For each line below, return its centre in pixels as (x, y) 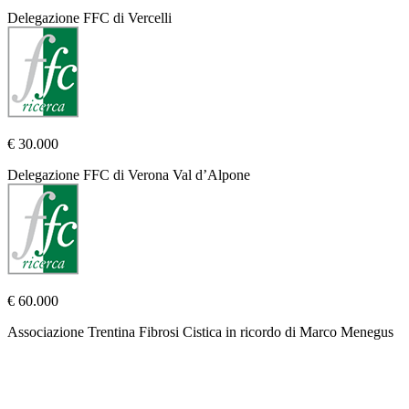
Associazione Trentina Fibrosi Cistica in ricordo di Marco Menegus (200, 332)
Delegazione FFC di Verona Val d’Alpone (129, 175)
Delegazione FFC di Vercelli (89, 18)
